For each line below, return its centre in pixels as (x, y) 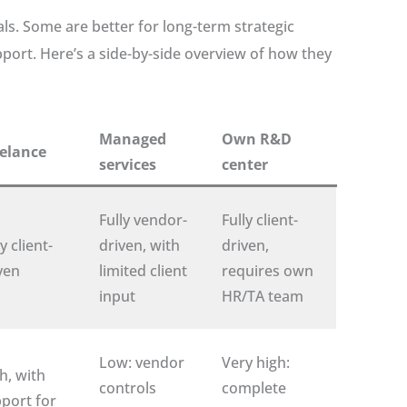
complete (254, 387)
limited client (143, 270)
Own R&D (257, 139)
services (128, 164)
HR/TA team (263, 296)
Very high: (256, 362)
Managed (133, 139)
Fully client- (260, 219)
